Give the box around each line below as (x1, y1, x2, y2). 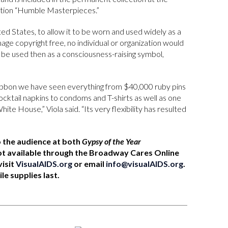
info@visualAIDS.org (106, 158, 184, 168)
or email (72, 158, 106, 168)
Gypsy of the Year (82, 136, 141, 146)
